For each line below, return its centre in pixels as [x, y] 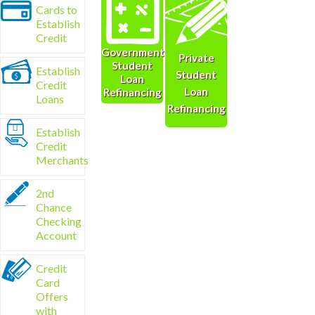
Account [56, 235]
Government [133, 52]
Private [196, 57]
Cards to [57, 9]
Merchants [62, 160]
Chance [54, 207]
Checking [59, 221]
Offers [52, 296]
